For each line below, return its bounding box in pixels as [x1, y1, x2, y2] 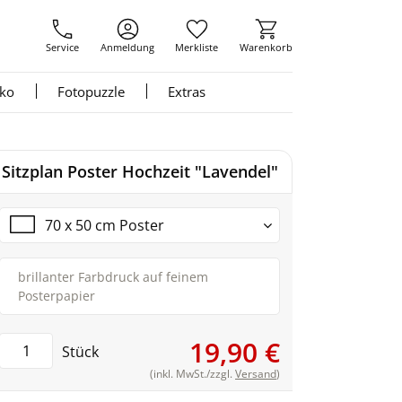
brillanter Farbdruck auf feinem [18, 268, 208, 285]
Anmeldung [100, 40, 154, 54]
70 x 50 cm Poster [45, 215, 164, 235]
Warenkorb [239, 40, 293, 54]
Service [46, 40, 79, 54]
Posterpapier [18, 287, 95, 304]
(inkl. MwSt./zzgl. [150, 366, 235, 381]
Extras [168, 83, 205, 100]
